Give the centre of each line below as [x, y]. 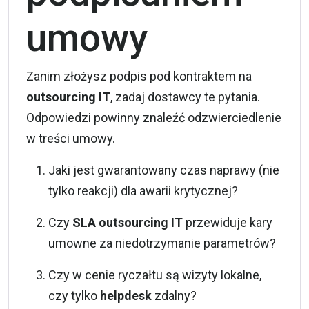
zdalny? [174, 295]
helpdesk [126, 295]
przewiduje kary [228, 222]
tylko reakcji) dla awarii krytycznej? [143, 190]
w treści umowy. [71, 138]
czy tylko [74, 295]
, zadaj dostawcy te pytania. [185, 97]
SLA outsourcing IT [128, 222]
